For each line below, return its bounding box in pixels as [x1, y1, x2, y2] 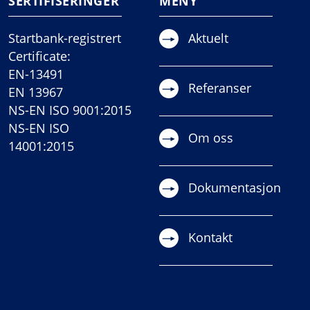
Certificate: [8, 47, 71, 64]
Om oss [188, 129, 233, 146]
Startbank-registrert [8, 29, 121, 46]
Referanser [188, 79, 251, 96]
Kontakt [188, 228, 232, 246]
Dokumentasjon [188, 179, 281, 196]
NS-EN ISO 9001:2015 [8, 101, 131, 118]
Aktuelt [188, 29, 228, 46]
